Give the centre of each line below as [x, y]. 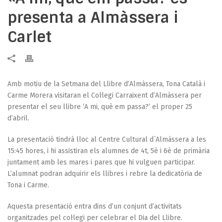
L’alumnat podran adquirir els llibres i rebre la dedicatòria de [105, 173]
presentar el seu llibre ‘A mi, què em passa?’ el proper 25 [100, 107]
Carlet [29, 37]
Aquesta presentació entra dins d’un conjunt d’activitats [95, 206]
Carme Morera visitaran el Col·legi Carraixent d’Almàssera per [105, 95]
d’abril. [18, 118]
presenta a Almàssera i [93, 17]
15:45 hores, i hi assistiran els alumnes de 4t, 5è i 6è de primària [109, 151]
